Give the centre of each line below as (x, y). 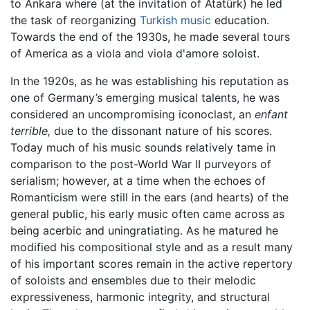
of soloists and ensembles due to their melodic (133, 280)
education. (240, 20)
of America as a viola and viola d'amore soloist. (135, 53)
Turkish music (175, 20)
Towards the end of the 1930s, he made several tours (150, 37)
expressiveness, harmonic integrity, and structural (140, 297)
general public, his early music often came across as (147, 214)
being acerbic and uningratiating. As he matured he (144, 230)
